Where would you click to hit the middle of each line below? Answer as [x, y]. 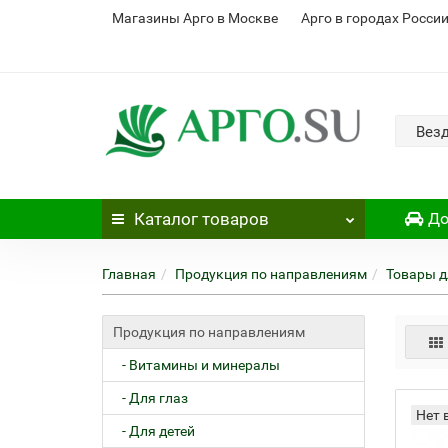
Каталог [166, 219]
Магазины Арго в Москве [195, 18]
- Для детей [154, 431]
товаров [233, 219]
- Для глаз [150, 398]
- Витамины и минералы [196, 365]
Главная [129, 274]
